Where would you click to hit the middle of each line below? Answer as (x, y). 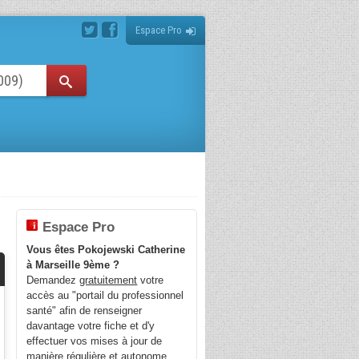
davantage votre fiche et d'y (91, 326)
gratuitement (109, 280)
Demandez (53, 280)
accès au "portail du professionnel (105, 296)
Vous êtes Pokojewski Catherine (106, 250)
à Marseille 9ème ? (73, 265)
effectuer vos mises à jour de (95, 341)
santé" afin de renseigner (85, 311)
